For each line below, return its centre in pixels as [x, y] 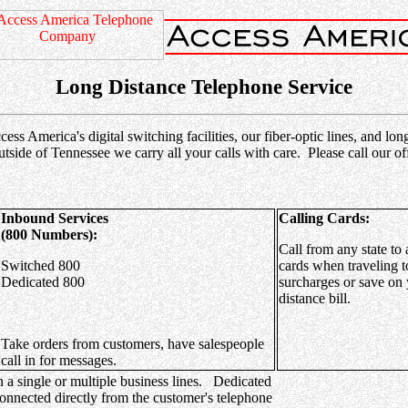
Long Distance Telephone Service [204, 87]
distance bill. [315, 298]
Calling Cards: [324, 218]
